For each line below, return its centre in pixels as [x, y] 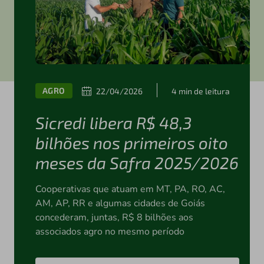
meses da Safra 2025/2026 [137, 163]
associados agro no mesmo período [110, 232]
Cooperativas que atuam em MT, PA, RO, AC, [130, 189]
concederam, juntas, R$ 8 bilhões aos [114, 218]
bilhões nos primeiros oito [131, 143]
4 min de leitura [200, 91]
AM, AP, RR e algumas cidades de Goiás [120, 204]
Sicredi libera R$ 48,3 [113, 123]
